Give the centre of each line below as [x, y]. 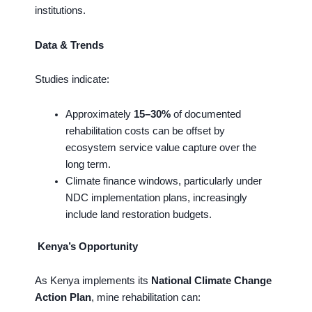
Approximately [99, 114]
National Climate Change [211, 281]
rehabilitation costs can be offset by [145, 131]
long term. [88, 164]
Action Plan [63, 298]
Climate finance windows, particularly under [163, 181]
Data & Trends [69, 45]
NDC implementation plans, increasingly [156, 197]
